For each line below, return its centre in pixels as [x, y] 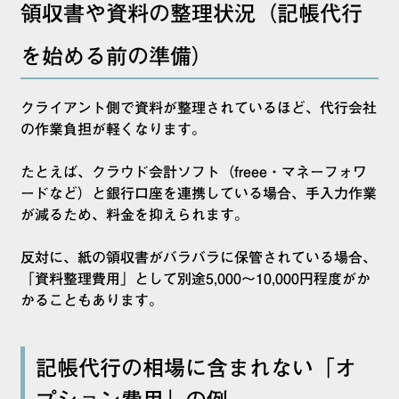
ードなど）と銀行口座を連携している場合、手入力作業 [199, 194]
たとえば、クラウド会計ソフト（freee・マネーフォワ [194, 172]
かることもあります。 [92, 301]
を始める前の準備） [117, 57]
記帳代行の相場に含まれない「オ [196, 368]
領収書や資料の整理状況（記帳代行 [191, 14]
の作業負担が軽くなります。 [113, 130]
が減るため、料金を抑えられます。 [134, 215]
